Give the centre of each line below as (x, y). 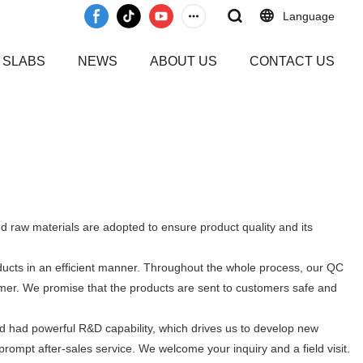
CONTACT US (292, 61)
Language (309, 16)
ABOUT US (184, 61)
